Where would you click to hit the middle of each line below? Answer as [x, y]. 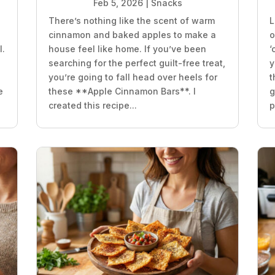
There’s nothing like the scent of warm [131, 21]
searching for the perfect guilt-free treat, [137, 63]
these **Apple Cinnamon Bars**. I [122, 91]
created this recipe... [92, 106]
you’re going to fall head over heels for [133, 77]
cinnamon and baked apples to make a [132, 35]
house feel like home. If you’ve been [127, 49]
